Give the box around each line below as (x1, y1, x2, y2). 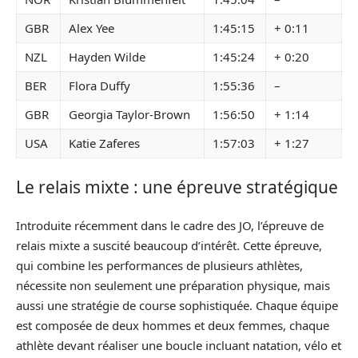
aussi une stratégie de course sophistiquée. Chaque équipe (16, 297, 338, 313)
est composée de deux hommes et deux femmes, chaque (16, 317, 329, 333)
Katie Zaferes (69, 135, 140, 151)
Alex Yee (69, 20, 114, 36)
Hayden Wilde (69, 49, 145, 65)
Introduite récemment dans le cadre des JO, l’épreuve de (16, 217, 324, 233)
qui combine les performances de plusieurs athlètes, (16, 257, 303, 273)
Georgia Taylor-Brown (69, 106, 190, 122)
